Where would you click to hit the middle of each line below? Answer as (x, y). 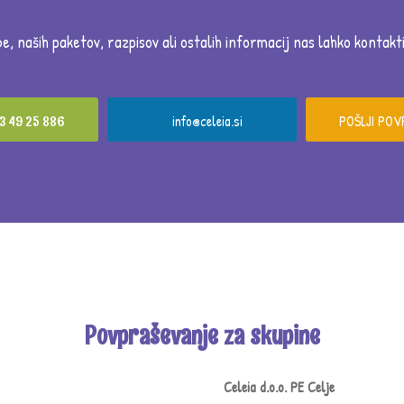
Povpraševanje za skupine (202, 335)
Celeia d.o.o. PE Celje (279, 387)
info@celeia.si (207, 121)
